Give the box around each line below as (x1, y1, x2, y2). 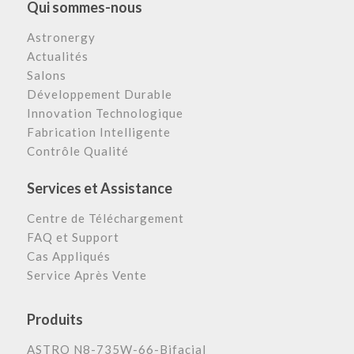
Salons (26, 68, 66, 83)
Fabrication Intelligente (26, 125, 171, 140)
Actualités (26, 49, 88, 64)
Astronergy (26, 30, 96, 45)
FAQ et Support (26, 229, 119, 244)
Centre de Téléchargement (26, 210, 184, 225)
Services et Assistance (26, 179, 172, 197)
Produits (26, 311, 83, 329)
